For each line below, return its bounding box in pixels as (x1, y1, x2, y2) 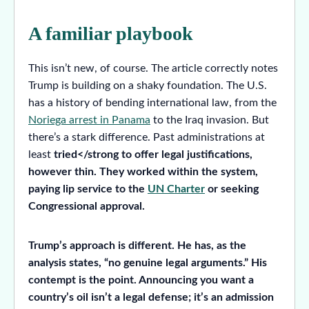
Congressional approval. (28, 200, 145, 212)
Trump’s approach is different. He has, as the (28, 240, 246, 251)
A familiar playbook (28, 22, 193, 44)
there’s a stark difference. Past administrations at (28, 131, 265, 143)
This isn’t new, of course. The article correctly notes (28, 62, 278, 74)
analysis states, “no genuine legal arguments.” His (28, 257, 267, 268)
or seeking (205, 183, 259, 195)
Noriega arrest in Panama (28, 114, 150, 126)
